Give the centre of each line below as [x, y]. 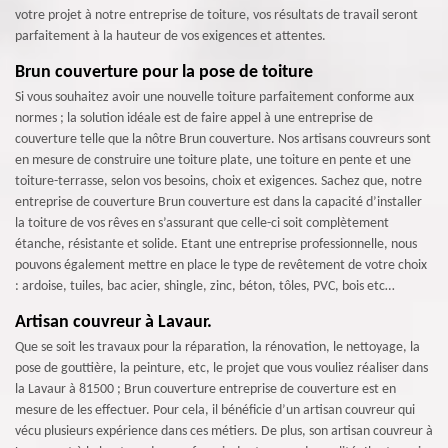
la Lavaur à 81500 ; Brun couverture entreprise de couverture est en [205, 389]
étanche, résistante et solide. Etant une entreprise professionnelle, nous [216, 244]
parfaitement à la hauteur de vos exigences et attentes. [170, 36]
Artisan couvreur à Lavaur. [113, 322]
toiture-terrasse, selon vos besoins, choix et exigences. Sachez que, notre [218, 181]
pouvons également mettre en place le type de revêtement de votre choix [221, 265]
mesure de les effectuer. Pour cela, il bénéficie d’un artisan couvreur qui [215, 410]
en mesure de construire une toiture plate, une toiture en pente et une [213, 160]
